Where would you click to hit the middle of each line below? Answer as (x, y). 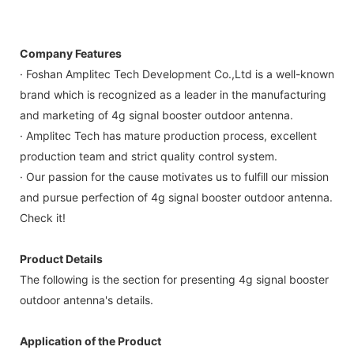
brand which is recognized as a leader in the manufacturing (173, 94)
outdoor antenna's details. (87, 299)
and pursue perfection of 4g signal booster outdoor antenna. (176, 197)
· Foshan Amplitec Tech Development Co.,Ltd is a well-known (177, 73)
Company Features (71, 53)
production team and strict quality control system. (149, 156)
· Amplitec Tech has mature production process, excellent (168, 135)
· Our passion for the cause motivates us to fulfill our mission (174, 176)
